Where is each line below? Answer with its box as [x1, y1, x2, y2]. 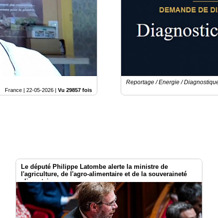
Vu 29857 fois [58, 87, 92, 93]
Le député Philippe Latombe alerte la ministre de [21, 163, 168, 171]
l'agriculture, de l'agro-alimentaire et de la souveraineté [21, 170, 187, 178]
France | [5, 87, 26, 93]
